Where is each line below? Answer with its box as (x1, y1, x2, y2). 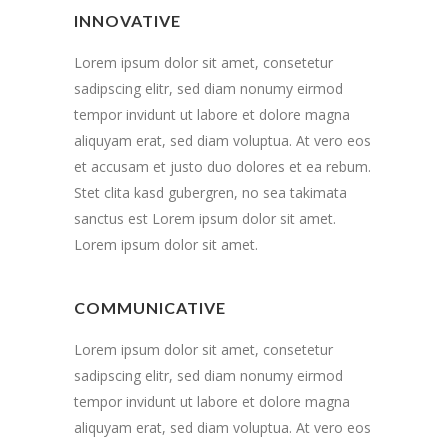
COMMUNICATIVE (74, 297, 226, 317)
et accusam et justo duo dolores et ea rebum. (74, 156, 371, 176)
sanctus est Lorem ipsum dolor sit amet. (74, 208, 336, 228)
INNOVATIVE (74, 10, 181, 30)
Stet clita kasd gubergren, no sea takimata (74, 182, 347, 202)
